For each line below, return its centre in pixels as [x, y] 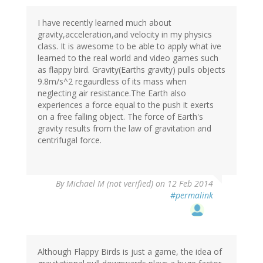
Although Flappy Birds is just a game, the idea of [130, 252]
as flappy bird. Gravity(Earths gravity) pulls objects [131, 70]
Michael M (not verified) [110, 184]
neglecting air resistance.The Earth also [112, 93]
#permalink [192, 195]
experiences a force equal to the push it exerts [126, 105]
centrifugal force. [70, 140]
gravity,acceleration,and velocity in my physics [125, 35]
